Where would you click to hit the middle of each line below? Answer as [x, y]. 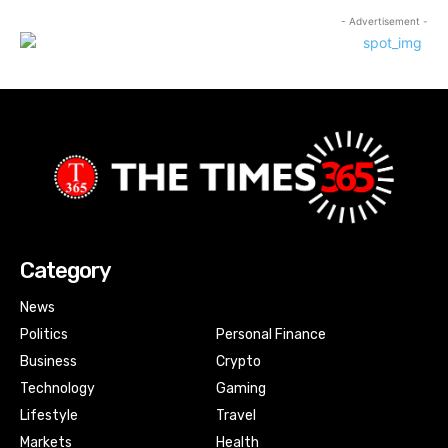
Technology [57, 388]
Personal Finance [270, 334]
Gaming [240, 388]
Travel [235, 415]
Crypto [238, 361]
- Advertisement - [384, 20]
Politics [44, 334]
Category [65, 270]
